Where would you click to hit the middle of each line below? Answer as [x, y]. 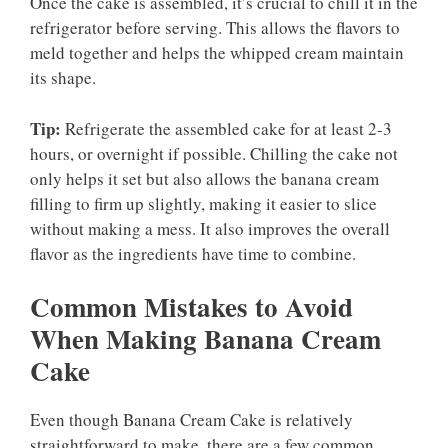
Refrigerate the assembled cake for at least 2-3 [226, 128]
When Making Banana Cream [205, 339]
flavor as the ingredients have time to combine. [193, 253]
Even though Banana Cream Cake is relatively [191, 420]
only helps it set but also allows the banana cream [204, 178]
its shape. [63, 78]
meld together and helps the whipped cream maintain [217, 53]
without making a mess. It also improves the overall [210, 228]
